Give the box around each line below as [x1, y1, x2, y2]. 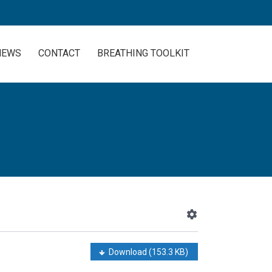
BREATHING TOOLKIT [97, 47, 189, 59]
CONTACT [38, 47, 80, 59]
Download [109, 246, 149, 257]
